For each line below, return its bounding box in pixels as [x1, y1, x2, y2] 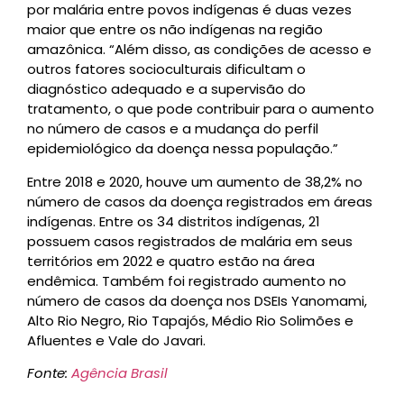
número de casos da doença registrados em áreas [27, 191, 372, 211]
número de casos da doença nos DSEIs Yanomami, [27, 290, 367, 310]
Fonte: [27, 363, 71, 383]
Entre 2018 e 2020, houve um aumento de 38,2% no [27, 171, 363, 191]
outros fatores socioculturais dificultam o [27, 60, 306, 79]
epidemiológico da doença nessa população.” [27, 139, 338, 159]
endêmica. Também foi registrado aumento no [27, 271, 346, 290]
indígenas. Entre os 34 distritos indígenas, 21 [27, 211, 320, 231]
